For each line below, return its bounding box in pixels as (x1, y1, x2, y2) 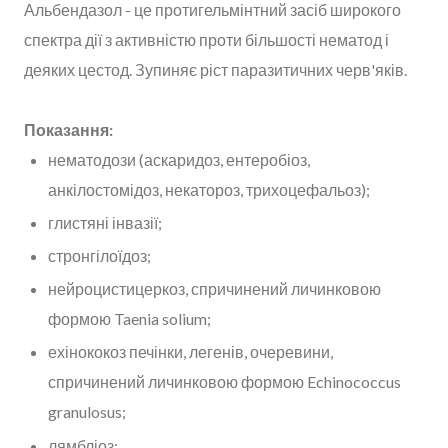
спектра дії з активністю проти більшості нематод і (24, 29, 389, 49)
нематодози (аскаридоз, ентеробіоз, (48, 149, 310, 169)
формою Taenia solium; (48, 309, 214, 329)
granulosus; (48, 402, 129, 422)
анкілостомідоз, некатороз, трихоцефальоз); (48, 179, 373, 199)
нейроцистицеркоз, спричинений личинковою (48, 279, 381, 299)
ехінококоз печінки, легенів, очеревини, (48, 342, 333, 362)
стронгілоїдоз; (48, 246, 154, 266)
